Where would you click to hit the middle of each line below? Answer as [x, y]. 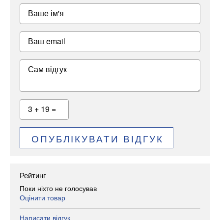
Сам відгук [47, 69]
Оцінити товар [42, 197]
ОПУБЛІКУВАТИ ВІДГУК [97, 138]
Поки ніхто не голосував [58, 188]
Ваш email [47, 41]
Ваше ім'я [46, 13]
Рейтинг [33, 175]
